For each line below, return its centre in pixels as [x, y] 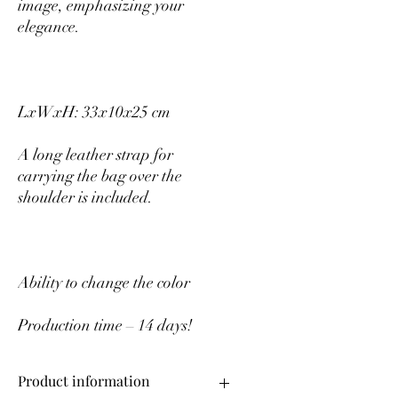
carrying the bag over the [100, 176]
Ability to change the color [104, 283]
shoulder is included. [85, 197]
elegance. [49, 27]
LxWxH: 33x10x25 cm [94, 112]
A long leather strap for [96, 155]
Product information [84, 381]
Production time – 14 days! [105, 325]
